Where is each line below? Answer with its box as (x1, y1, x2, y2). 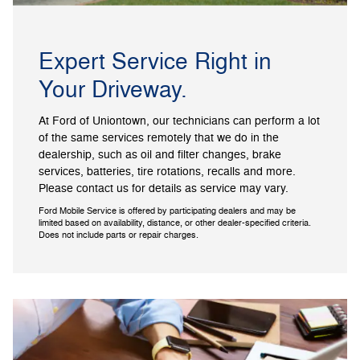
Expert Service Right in (39, 47, 272, 76)
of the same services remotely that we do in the (39, 131, 279, 145)
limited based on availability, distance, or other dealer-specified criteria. (39, 218, 311, 229)
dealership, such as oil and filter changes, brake (39, 148, 281, 162)
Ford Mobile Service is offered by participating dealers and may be (39, 206, 296, 217)
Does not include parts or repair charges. (39, 230, 201, 241)
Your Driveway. (39, 75, 187, 104)
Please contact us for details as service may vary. (39, 182, 288, 196)
